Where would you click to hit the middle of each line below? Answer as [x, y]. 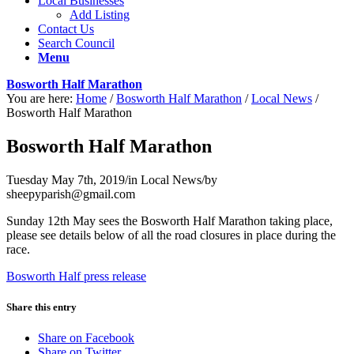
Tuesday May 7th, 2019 [66, 179]
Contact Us [66, 28]
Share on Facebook [86, 337]
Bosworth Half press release [76, 276]
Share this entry [41, 307]
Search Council [76, 43]
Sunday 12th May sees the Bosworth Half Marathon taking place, [169, 220]
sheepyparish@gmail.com [71, 194]
